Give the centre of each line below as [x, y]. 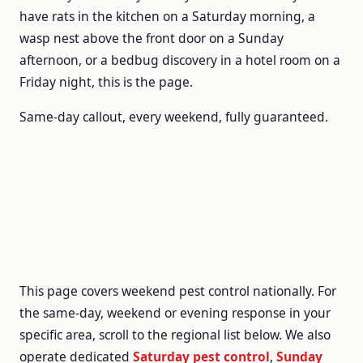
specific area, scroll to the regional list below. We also [175, 335]
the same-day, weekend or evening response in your [175, 313]
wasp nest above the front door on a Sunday [152, 38]
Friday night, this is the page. [106, 82]
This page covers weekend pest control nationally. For [178, 291]
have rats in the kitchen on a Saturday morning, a [167, 16]
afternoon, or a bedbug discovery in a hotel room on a [180, 60]
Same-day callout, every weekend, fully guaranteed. [174, 117]
